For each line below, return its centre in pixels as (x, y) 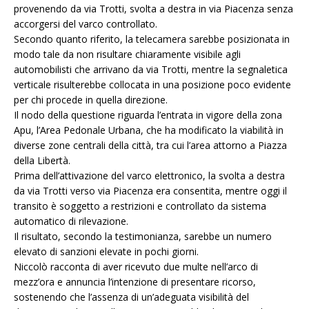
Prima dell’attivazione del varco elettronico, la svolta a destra (149, 176)
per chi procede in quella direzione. (91, 100)
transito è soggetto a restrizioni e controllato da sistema (140, 206)
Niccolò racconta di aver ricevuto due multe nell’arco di (136, 267)
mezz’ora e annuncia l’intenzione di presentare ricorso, (135, 282)
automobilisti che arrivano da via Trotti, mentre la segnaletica (151, 70)
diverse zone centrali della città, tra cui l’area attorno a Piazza (150, 146)
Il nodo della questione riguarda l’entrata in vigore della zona (148, 115)
